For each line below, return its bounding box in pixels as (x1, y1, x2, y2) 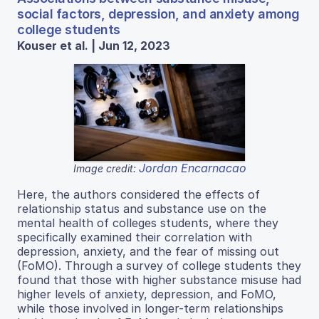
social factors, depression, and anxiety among (17, 6, 300, 22)
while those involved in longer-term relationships (17, 300, 283, 315)
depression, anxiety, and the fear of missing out (17, 244, 279, 258)
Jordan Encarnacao (138, 160, 246, 175)
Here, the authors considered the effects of (17, 187, 260, 202)
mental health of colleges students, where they (17, 215, 278, 230)
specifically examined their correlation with (17, 229, 252, 244)
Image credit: (73, 162, 139, 174)
